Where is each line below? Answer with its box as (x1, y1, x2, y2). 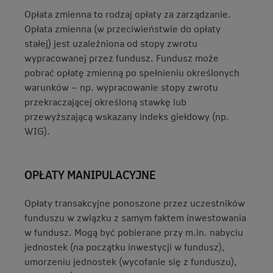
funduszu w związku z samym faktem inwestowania (24, 211, 246, 224)
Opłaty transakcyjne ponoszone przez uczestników (24, 196, 245, 209)
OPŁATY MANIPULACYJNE (24, 166, 156, 183)
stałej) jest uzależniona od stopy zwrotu (24, 37, 197, 49)
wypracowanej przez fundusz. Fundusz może (24, 51, 219, 64)
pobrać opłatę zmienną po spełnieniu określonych (24, 66, 239, 79)
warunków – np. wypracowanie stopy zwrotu (24, 80, 218, 93)
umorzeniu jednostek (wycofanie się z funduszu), (24, 255, 237, 268)
